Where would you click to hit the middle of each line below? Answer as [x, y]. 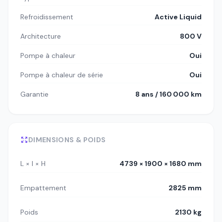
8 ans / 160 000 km [168, 94]
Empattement [43, 188]
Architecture [41, 36]
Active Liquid [178, 17]
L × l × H [33, 164]
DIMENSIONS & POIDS [67, 140]
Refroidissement [47, 17]
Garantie [34, 94]
